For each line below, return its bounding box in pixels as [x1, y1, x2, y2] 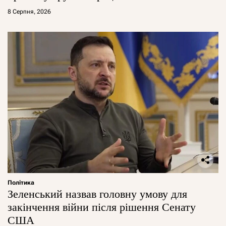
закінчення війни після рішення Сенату [8, 201, 196, 214]
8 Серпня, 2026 [8, 8, 51, 16]
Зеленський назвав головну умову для [8, 188, 187, 201]
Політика [8, 179, 34, 187]
